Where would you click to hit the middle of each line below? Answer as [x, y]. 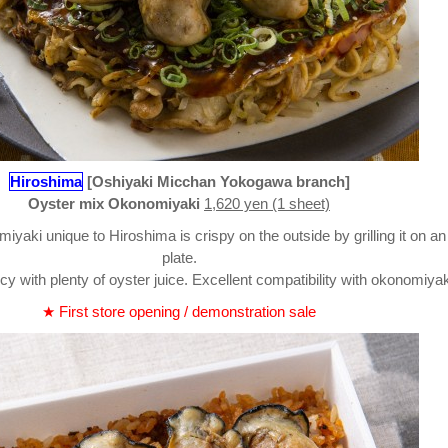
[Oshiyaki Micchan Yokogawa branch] [218, 182]
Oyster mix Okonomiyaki [114, 204]
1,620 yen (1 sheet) [267, 204]
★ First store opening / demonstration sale [179, 312]
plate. [179, 258]
